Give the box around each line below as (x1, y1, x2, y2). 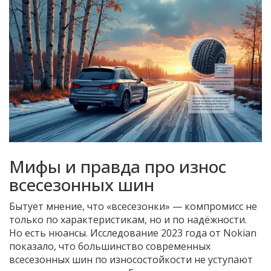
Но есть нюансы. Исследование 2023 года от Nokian (9, 226, 256, 240)
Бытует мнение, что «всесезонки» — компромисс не (9, 200, 257, 214)
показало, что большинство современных (9, 240, 211, 253)
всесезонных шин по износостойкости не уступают (9, 253, 253, 267)
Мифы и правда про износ (9, 155, 226, 178)
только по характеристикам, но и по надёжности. (9, 213, 247, 227)
